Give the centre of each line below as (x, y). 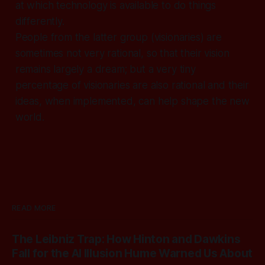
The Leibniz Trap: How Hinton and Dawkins (126, 239)
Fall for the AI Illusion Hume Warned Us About (132, 253)
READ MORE (34, 208)
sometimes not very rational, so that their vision (122, 54)
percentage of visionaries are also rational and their (132, 85)
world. (30, 117)
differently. (40, 22)
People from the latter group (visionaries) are (118, 38)
